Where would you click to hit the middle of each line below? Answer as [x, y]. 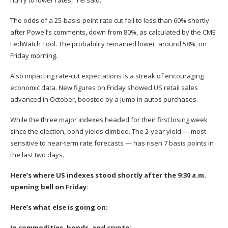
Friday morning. [34, 56]
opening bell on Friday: [49, 187]
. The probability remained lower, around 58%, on [131, 44]
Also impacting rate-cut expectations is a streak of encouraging [107, 76]
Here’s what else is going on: [59, 207]
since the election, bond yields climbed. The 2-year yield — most [108, 132]
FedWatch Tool [33, 44]
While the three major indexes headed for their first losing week [109, 120]
